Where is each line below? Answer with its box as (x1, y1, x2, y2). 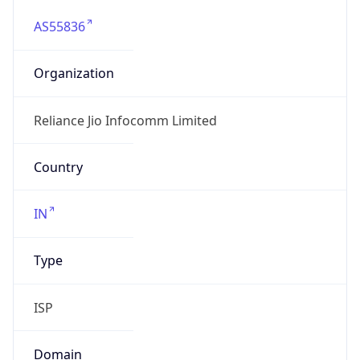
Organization (33, 64, 114, 83)
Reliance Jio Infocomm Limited (33, 111, 217, 129)
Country (33, 157, 83, 176)
